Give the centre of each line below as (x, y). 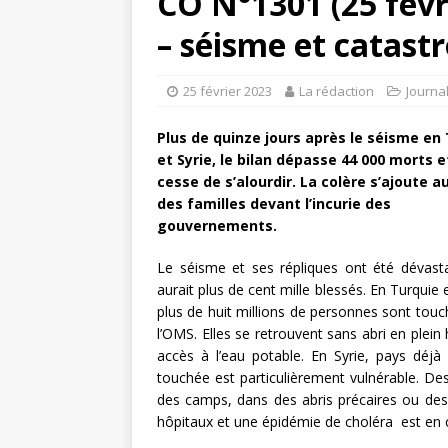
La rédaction (336, 91)
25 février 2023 (227, 91)
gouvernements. (219, 226)
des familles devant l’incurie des (274, 204)
